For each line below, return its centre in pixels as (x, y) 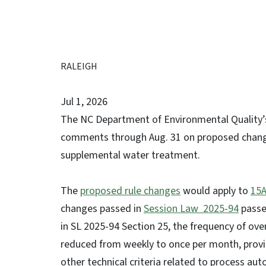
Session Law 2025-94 (191, 209)
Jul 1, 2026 (84, 102)
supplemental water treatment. (132, 155)
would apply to (216, 191)
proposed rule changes (130, 191)
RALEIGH (79, 66)
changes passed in (102, 209)
